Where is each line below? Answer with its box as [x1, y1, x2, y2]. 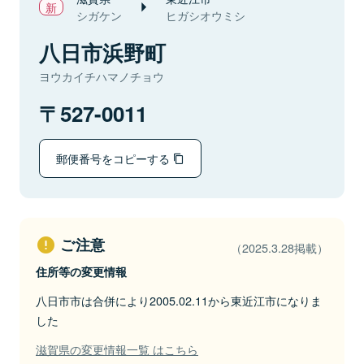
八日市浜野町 [39, 37, 166, 67]
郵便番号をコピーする [56, 149, 173, 167]
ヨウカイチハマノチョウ [39, 68, 164, 84]
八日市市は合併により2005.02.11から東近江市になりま [36, 292, 322, 309]
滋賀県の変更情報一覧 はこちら [36, 340, 198, 357]
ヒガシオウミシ [166, 7, 245, 24]
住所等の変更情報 [36, 263, 127, 279]
